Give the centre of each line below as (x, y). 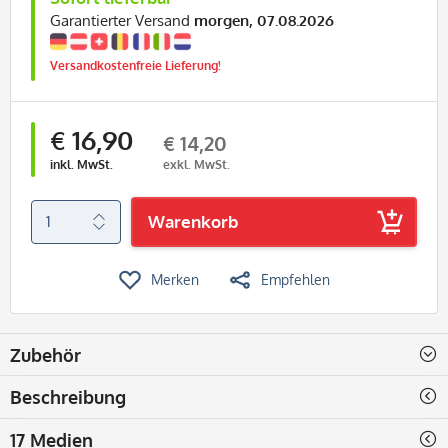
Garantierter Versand (122, 20)
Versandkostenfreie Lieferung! (135, 65)
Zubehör (45, 354)
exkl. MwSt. (196, 164)
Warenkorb (193, 221)
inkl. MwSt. (81, 164)
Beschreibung (68, 396)
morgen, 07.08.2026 (264, 20)
